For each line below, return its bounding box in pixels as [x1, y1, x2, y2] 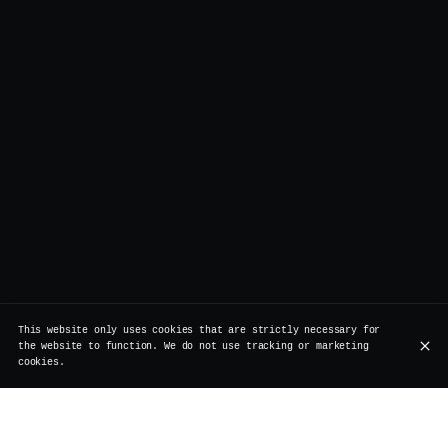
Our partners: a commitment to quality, [26, 412, 383, 438]
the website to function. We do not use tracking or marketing [17, 340, 369, 353]
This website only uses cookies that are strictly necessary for [17, 324, 381, 337]
